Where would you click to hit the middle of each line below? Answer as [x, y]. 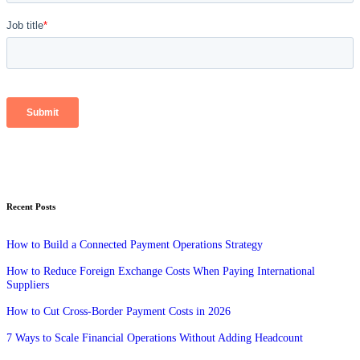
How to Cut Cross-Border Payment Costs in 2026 [119, 311]
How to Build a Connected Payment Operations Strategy [135, 244]
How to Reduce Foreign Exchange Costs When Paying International [161, 270]
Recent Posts [31, 206]
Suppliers [28, 284]
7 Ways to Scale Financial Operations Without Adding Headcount [155, 337]
